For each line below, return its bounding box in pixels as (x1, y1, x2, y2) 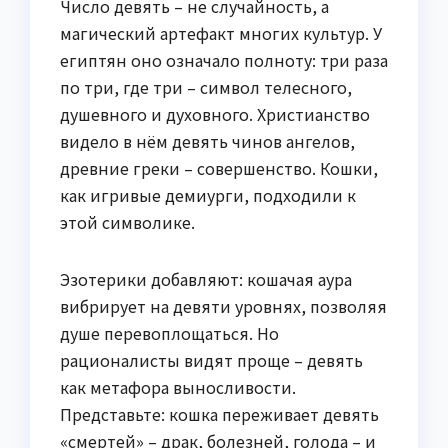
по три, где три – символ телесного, (60, 74, 352, 99)
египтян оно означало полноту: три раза (60, 47, 388, 72)
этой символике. (60, 209, 195, 234)
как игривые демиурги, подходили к (60, 182, 356, 207)
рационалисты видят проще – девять (60, 347, 363, 372)
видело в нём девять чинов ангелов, (60, 128, 355, 153)
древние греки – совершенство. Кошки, (60, 155, 378, 180)
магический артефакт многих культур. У (60, 20, 382, 45)
